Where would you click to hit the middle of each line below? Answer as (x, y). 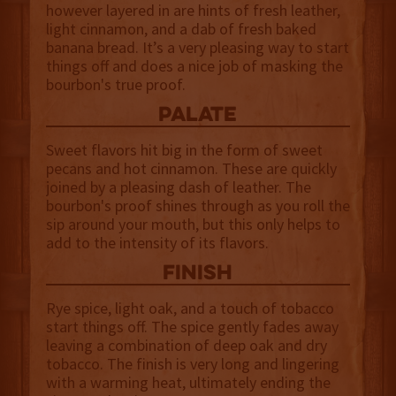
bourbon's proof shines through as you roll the (198, 206)
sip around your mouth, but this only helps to (193, 225)
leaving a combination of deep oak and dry (186, 346)
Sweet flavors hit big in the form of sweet (184, 150)
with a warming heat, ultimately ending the (188, 383)
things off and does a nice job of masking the (194, 66)
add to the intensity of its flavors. (157, 243)
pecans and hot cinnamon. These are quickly (191, 169)
